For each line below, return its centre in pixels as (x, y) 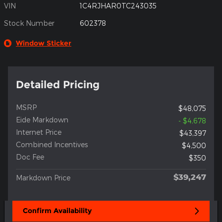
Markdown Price (43, 178)
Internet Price (39, 132)
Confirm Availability (57, 211)
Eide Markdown (42, 120)
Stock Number (29, 23)
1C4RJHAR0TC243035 (118, 6)
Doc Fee (30, 157)
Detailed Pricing (58, 85)
